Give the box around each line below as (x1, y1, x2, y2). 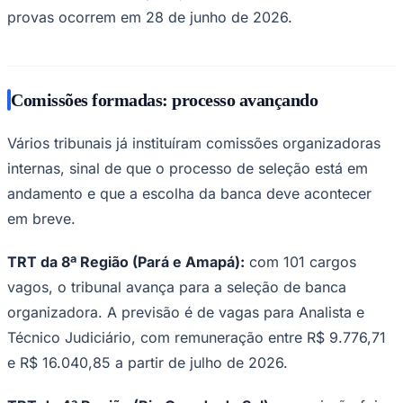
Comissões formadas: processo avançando (11, 89, 318, 110)
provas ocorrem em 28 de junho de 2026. (7, 7, 292, 26)
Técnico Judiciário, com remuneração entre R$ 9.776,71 (7, 327, 386, 346)
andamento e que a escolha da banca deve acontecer (7, 184, 372, 202)
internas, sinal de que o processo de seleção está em (7, 158, 368, 177)
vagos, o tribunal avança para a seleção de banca (7, 277, 346, 296)
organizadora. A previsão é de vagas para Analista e (7, 302, 364, 321)
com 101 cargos (245, 252, 356, 271)
